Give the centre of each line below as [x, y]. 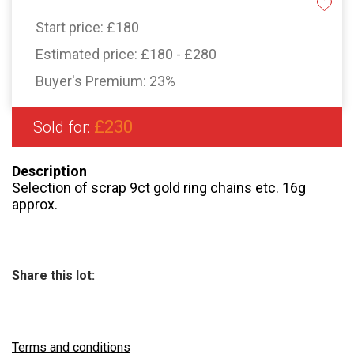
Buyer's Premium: [92, 81]
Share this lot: [53, 276]
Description [49, 171]
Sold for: [64, 128]
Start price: [71, 28]
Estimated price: [88, 55]
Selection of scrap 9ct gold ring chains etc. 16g [159, 188]
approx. [35, 205]
